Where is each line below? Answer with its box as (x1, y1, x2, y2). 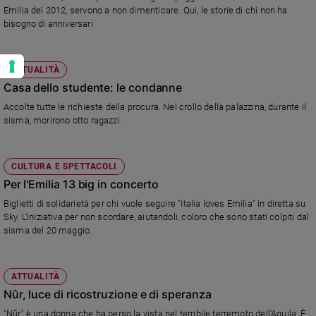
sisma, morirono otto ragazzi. (3, 114, 122, 126)
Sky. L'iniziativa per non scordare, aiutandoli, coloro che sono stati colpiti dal (3, 211, 310, 222)
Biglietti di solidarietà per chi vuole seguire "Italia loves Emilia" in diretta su (3, 197, 306, 209)
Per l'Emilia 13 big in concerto (3, 176, 159, 191)
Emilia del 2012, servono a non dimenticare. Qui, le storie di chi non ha (3, 4, 288, 16)
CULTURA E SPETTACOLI (11, 161, 118, 171)
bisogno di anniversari (3, 18, 93, 29)
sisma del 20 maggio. (3, 224, 92, 236)
